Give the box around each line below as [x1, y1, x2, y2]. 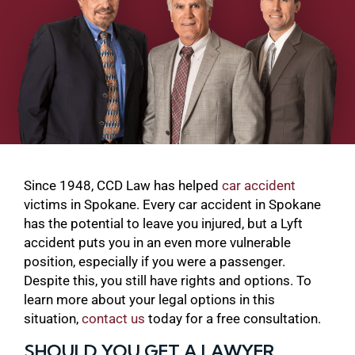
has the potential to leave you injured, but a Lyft [24, 215, 303, 231]
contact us [82, 310, 145, 326]
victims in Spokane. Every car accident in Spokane [24, 196, 321, 212]
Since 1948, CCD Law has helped [24, 177, 222, 193]
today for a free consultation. [145, 310, 321, 326]
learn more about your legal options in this [24, 291, 275, 307]
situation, [24, 310, 82, 326]
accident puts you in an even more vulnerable [24, 234, 291, 250]
